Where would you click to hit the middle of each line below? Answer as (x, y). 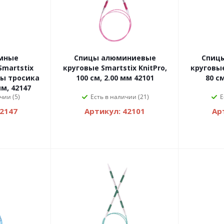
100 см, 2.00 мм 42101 (115, 78)
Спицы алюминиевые (115, 58)
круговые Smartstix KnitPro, (115, 68)
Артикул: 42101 (115, 111)
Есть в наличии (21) (120, 97)
